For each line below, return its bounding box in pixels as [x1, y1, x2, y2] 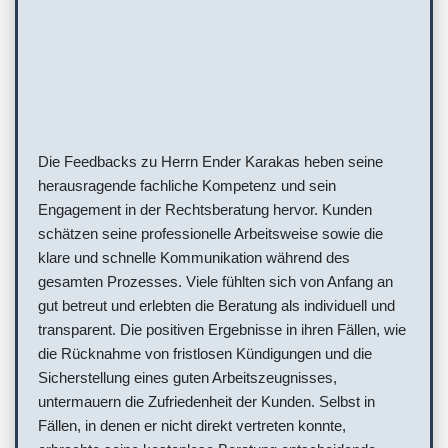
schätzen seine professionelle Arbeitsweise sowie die [38, 225, 383, 243]
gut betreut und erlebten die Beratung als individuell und [38, 297, 395, 315]
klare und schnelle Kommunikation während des [38, 249, 350, 267]
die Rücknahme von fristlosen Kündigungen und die [38, 345, 372, 363]
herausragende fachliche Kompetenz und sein [38, 177, 336, 195]
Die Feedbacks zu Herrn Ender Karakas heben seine [38, 153, 383, 171]
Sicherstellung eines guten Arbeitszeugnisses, [38, 369, 337, 387]
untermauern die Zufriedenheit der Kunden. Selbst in [38, 393, 375, 411]
